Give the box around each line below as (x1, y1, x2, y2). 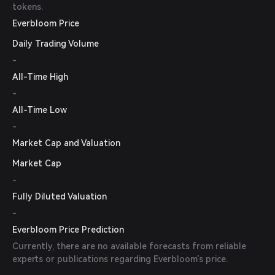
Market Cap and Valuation (12, 138, 120, 148)
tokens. (12, 2, 43, 12)
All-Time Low (12, 105, 67, 115)
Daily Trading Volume (12, 39, 99, 48)
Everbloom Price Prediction (12, 225, 124, 234)
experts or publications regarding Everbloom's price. (12, 254, 228, 264)
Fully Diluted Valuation (12, 192, 107, 201)
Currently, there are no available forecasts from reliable (12, 241, 246, 251)
